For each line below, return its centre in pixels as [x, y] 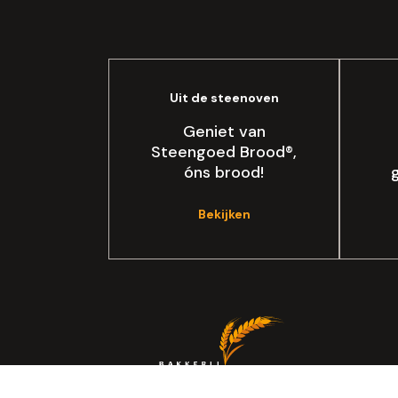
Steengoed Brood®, [224, 151]
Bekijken [224, 214]
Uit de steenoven [224, 97]
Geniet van [224, 131]
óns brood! [224, 172]
